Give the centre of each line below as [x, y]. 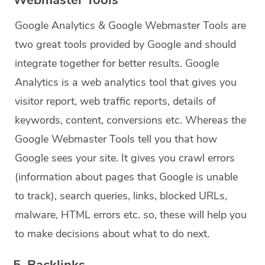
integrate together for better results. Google [117, 64]
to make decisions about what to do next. [112, 234]
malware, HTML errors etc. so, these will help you [131, 215]
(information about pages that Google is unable [127, 177]
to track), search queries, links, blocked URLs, [121, 196]
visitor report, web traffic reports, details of [116, 101]
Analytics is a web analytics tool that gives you [126, 83]
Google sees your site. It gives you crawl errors [125, 158]
